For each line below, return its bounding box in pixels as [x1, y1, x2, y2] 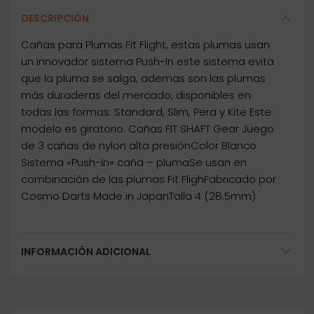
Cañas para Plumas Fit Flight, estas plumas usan [21, 37, 270, 53]
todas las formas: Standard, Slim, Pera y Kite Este [21, 104, 271, 120]
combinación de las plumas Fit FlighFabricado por [21, 172, 276, 187]
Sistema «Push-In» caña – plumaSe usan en [21, 155, 247, 170]
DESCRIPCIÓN [21, 11, 89, 26]
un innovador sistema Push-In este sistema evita [21, 54, 274, 69]
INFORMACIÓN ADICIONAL [21, 245, 151, 259]
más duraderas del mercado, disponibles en [21, 88, 251, 103]
